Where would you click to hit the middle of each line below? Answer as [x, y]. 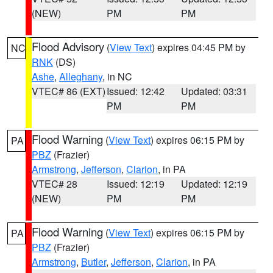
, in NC [117, 76]
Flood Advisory [68, 46]
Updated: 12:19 [214, 184]
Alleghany [81, 76]
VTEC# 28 [55, 184]
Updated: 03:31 [214, 91]
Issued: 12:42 [135, 91]
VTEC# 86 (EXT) [69, 91]
